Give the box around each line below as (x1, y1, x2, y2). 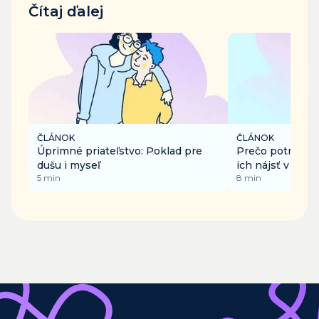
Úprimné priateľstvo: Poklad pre (37, 144, 202, 157)
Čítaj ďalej (28, 2, 103, 20)
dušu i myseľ (37, 158, 100, 172)
